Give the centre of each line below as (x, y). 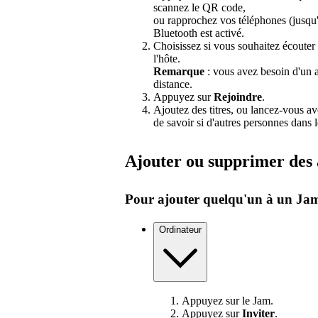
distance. (173, 84)
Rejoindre (238, 97)
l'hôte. (167, 58)
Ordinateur (180, 229)
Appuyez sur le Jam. (227, 301)
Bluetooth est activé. (199, 33)
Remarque (179, 71)
